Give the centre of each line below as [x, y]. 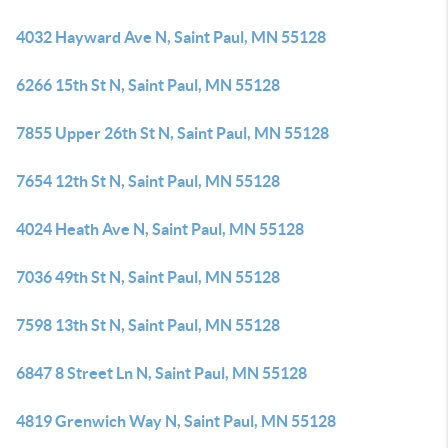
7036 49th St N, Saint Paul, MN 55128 [148, 277]
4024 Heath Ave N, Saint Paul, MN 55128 [160, 229]
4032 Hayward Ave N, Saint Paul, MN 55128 [171, 37]
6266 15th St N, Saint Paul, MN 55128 [148, 85]
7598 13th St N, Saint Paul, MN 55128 [148, 325]
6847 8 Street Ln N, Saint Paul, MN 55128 [161, 373]
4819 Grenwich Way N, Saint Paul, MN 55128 [176, 421]
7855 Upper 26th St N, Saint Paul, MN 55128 [172, 133]
